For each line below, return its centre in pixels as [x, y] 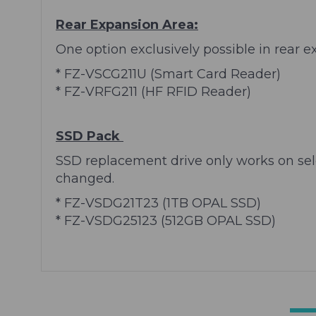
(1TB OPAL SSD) [212, 203]
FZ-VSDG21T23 [111, 203]
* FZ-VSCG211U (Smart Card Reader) [168, 74]
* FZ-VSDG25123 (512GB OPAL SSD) [166, 220]
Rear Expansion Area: [127, 24]
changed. [85, 178]
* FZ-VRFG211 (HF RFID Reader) [153, 91]
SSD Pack [90, 136]
